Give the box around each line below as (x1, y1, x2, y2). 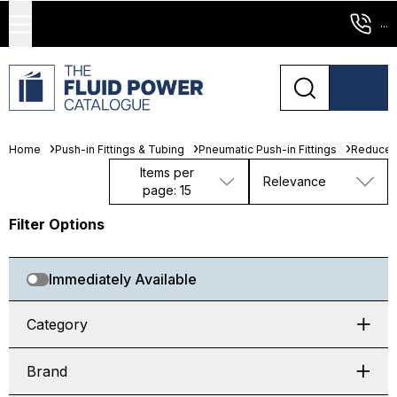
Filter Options (9, 215, 105, 233)
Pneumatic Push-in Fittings (198, 143, 337, 156)
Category (27, 315, 88, 333)
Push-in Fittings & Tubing (55, 143, 184, 156)
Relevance (262, 174, 326, 189)
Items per (140, 165, 194, 180)
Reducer (351, 143, 395, 156)
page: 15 (143, 183, 191, 198)
